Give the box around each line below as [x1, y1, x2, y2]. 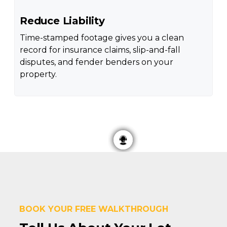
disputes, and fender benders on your [19, 57, 173, 67]
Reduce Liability [19, 14, 105, 27]
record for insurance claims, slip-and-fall [19, 45, 180, 55]
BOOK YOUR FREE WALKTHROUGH [19, 204, 168, 214]
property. [19, 69, 57, 79]
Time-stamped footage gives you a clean [19, 32, 184, 43]
